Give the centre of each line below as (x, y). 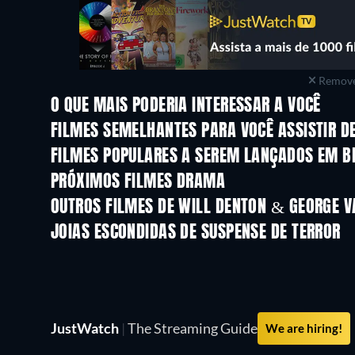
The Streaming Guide (191, 328)
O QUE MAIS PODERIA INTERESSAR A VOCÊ (186, 106)
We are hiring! (304, 328)
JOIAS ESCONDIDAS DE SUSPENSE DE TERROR (196, 233)
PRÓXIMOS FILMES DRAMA (138, 182)
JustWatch (86, 328)
